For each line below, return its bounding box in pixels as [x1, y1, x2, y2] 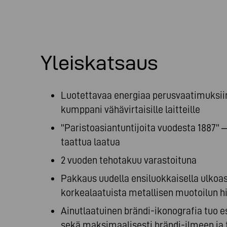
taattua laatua [61, 136, 120, 147]
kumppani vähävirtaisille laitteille [61, 104, 200, 115]
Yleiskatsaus [41, 51, 158, 74]
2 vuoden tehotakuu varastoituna [61, 155, 197, 166]
